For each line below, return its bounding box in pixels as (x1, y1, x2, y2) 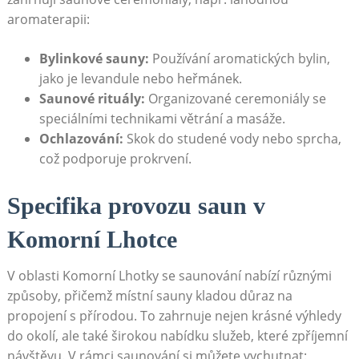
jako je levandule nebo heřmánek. (38, 69, 242, 87)
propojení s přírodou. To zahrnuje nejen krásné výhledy (6, 307, 341, 325)
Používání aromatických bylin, (148, 49, 330, 67)
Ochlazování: (38, 129, 123, 147)
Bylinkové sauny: (38, 49, 149, 67)
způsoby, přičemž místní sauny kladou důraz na (6, 287, 292, 305)
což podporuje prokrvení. (38, 149, 192, 167)
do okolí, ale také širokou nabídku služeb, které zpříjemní (6, 327, 348, 345)
